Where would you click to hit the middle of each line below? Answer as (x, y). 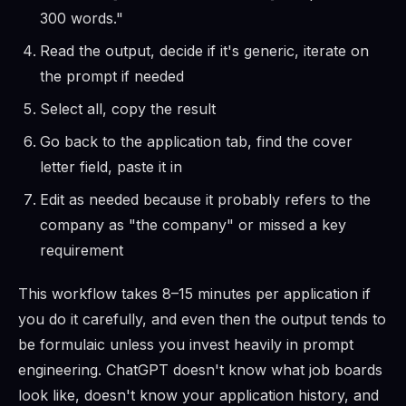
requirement (82, 251)
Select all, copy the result (128, 109)
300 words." (82, 19)
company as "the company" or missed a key (193, 225)
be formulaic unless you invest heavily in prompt (186, 345)
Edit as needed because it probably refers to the (205, 200)
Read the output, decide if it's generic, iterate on (204, 51)
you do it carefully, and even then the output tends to (202, 319)
